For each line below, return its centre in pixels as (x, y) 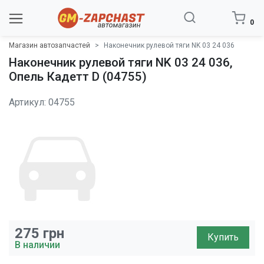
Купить (223, 237)
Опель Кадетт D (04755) (78, 77)
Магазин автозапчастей (49, 45)
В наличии (37, 245)
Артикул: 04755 (42, 102)
